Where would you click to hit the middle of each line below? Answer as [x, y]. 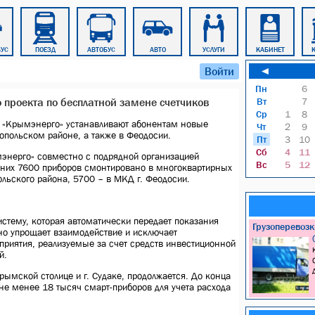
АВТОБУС [101, 50]
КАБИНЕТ [270, 50]
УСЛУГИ [214, 50]
